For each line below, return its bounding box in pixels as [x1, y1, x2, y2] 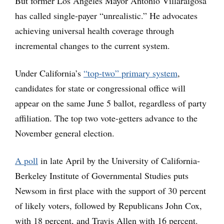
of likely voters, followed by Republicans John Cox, [15, 199, 202, 211]
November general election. [15, 126, 114, 139]
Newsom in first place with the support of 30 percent [15, 184, 206, 196]
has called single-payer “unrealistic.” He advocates [15, 9, 197, 21]
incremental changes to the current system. [15, 39, 170, 51]
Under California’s [15, 66, 83, 79]
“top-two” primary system [83, 66, 177, 79]
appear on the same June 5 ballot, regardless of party [15, 96, 206, 109]
